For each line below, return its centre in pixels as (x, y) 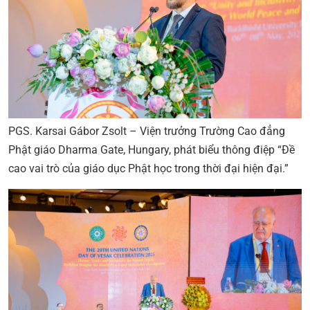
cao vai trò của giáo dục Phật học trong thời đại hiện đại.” (148, 168)
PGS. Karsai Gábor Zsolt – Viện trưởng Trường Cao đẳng (147, 131)
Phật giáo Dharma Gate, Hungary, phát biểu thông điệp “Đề (152, 149)
